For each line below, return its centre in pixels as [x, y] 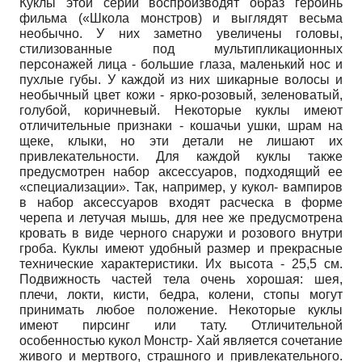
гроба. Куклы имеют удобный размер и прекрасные [181, 248]
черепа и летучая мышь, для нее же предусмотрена [181, 217]
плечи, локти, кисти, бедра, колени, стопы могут [181, 294]
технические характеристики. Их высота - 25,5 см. [181, 263]
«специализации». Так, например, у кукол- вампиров [181, 187]
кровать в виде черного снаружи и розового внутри [181, 233]
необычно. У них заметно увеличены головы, [181, 33]
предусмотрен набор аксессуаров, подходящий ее [181, 171]
